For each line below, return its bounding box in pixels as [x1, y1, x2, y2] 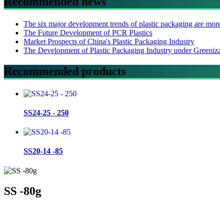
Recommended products [4, 64, 126, 78]
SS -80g [4, 185, 41, 198]
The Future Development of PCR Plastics [24, 28, 152, 37]
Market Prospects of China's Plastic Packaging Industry [24, 37, 194, 46]
